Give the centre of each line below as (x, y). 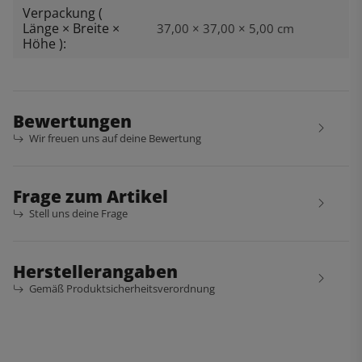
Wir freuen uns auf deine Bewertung (115, 138)
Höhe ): (44, 43)
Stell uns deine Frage (78, 213)
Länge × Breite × (71, 28)
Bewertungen (72, 120)
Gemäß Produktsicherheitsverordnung (122, 288)
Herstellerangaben (95, 271)
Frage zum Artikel (90, 196)
